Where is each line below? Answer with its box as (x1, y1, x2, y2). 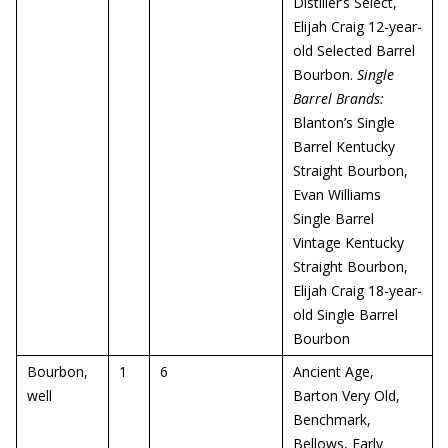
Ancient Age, (293, 362, 374, 381)
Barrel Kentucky (293, 137, 395, 156)
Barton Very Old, (293, 386, 400, 405)
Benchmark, (293, 410, 371, 429)
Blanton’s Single (293, 113, 395, 132)
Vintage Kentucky (293, 233, 404, 252)
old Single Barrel (293, 305, 398, 324)
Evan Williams (293, 185, 381, 204)
